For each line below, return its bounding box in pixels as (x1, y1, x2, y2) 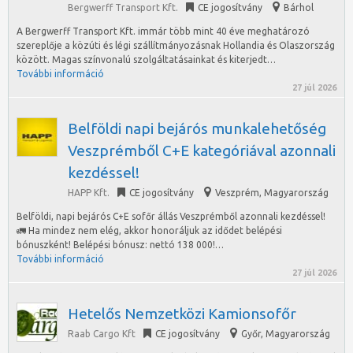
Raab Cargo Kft (68, 329, 136, 339)
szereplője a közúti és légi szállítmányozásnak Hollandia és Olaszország (17, 40, 335, 50)
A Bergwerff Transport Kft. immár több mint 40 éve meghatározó (17, 26, 310, 36)
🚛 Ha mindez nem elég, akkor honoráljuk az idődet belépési (17, 225, 282, 236)
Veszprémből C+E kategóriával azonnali (68, 142, 336, 159)
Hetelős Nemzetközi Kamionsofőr (68, 305, 296, 322)
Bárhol (284, 2, 314, 13)
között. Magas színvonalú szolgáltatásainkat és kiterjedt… (17, 54, 276, 65)
